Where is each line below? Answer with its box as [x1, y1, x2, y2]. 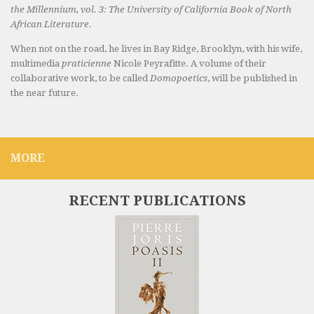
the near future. [11, 87, 78, 98]
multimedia [11, 57, 62, 69]
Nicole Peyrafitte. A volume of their [111, 57, 266, 69]
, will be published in [207, 72, 297, 83]
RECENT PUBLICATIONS [68, 191, 246, 209]
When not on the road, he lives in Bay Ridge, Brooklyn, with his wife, [11, 43, 302, 54]
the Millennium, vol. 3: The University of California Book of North [11, 4, 292, 15]
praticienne [62, 57, 111, 69]
